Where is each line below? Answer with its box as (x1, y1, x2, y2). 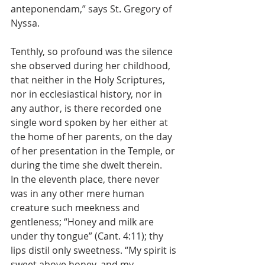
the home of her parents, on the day (11, 130, 174, 143)
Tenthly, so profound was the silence (11, 44, 175, 58)
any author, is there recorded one (11, 101, 164, 115)
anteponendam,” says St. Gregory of (11, 2, 174, 15)
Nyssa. (11, 16, 40, 30)
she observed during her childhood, (11, 59, 173, 72)
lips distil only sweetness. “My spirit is (11, 243, 179, 257)
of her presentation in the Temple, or (11, 144, 177, 157)
